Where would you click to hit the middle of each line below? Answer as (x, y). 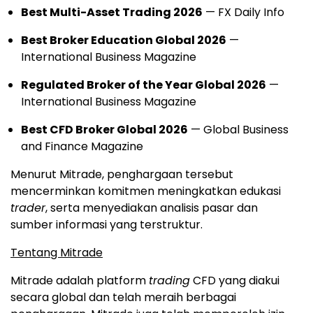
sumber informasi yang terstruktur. (107, 224)
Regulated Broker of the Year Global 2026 (144, 85)
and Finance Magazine (82, 146)
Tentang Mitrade (57, 252)
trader (28, 208)
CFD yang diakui (235, 280)
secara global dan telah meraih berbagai (123, 297)
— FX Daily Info (243, 12)
